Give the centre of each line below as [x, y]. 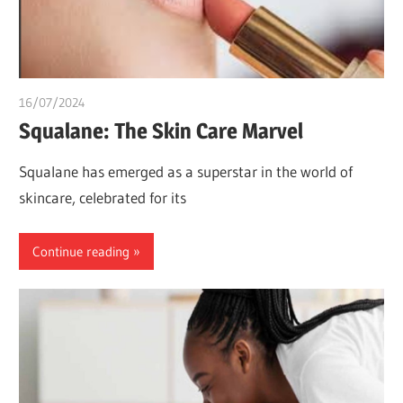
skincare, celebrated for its [103, 197]
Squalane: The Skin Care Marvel [161, 131]
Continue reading [81, 251]
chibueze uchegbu [135, 102]
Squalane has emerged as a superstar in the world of [186, 171]
